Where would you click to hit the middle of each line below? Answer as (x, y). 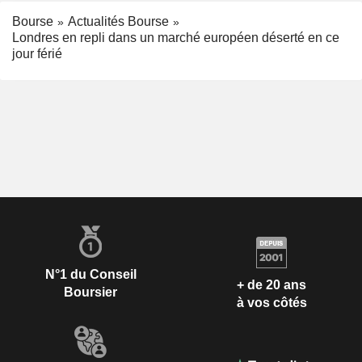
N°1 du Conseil (90, 275)
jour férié (37, 54)
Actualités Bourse (118, 21)
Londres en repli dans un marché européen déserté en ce (176, 38)
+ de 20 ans (271, 284)
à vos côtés (271, 302)
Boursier (90, 293)
